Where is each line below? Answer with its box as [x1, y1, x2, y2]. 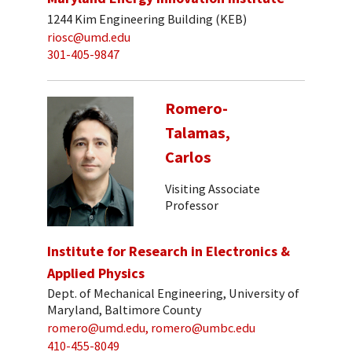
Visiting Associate [165, 181, 260, 197]
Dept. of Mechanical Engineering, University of [47, 285, 299, 302]
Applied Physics [47, 263, 145, 282]
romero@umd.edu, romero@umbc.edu [47, 320, 255, 336]
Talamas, [165, 122, 230, 143]
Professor [165, 197, 218, 214]
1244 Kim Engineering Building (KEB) [47, 10, 247, 27]
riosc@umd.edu [47, 28, 130, 45]
